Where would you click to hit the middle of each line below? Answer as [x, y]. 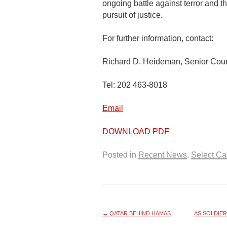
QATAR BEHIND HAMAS [139, 213]
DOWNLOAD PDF [136, 131]
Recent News [163, 155]
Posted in [120, 155]
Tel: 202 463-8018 [135, 85]
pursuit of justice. [133, 15]
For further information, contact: [158, 38]
